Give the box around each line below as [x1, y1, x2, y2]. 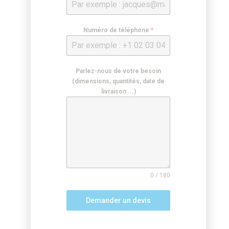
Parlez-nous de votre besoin [76, 67, 161, 75]
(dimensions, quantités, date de [72, 78, 165, 85]
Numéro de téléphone [83, 27, 151, 34]
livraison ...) [101, 88, 136, 96]
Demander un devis [86, 196, 151, 205]
